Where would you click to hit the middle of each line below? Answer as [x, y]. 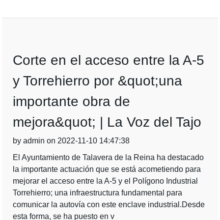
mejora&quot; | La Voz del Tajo [107, 122]
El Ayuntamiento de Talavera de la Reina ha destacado [109, 157]
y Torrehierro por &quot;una [98, 81]
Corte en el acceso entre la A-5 [109, 60]
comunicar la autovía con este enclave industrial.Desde [109, 205]
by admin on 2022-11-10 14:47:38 [71, 141]
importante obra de [72, 101]
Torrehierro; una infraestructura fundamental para [98, 193]
